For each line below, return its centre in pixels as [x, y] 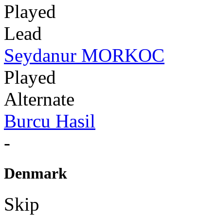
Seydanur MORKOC [84, 55]
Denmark [36, 173]
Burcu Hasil [50, 121]
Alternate [39, 99]
